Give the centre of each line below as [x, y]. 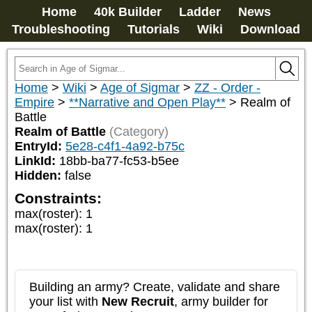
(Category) [139, 132]
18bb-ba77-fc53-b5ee [119, 161]
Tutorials [154, 29]
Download [270, 29]
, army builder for [221, 302]
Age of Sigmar [140, 88]
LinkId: [37, 161]
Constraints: [58, 198]
